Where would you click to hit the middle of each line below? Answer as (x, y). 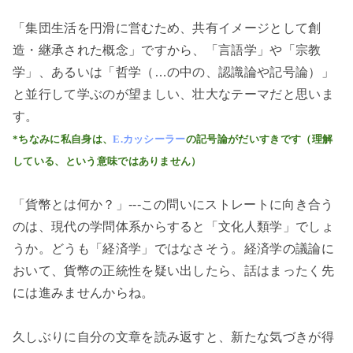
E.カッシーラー (149, 139)
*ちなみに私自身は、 (63, 139)
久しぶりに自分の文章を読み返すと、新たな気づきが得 (174, 337)
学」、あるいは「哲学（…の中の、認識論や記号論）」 (173, 72)
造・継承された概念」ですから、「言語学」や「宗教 (167, 50)
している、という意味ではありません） (107, 162)
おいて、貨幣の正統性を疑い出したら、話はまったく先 (174, 271)
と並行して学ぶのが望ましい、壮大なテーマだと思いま (173, 95)
